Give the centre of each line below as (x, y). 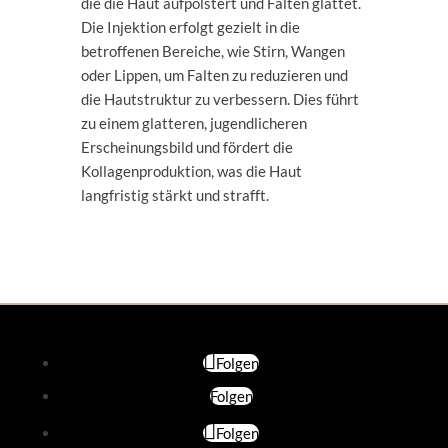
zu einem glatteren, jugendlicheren (193, 123)
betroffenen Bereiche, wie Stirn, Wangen (212, 51)
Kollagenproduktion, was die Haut (191, 171)
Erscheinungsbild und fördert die (186, 147)
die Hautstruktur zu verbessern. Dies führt (219, 99)
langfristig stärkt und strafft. (174, 195)
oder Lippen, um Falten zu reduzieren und (214, 75)
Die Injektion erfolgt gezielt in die (190, 27)
